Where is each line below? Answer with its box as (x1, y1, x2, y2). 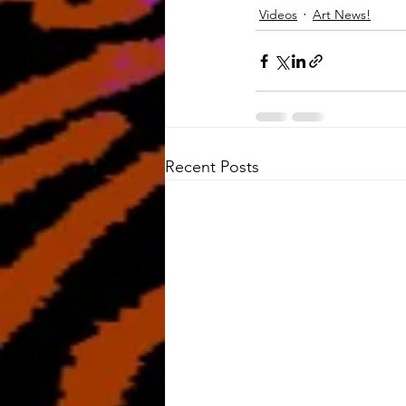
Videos (259, 6, 297, 23)
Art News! (313, 6, 371, 23)
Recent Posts (165, 157, 259, 177)
